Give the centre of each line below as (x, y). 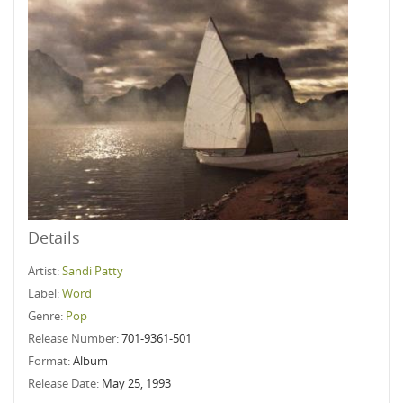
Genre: (47, 316)
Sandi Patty (93, 271)
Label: (45, 293)
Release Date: (65, 383)
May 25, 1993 (136, 383)
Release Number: (75, 338)
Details (54, 237)
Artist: (45, 271)
